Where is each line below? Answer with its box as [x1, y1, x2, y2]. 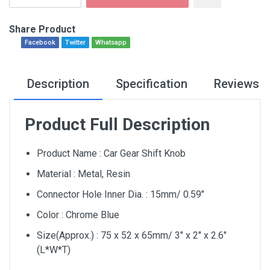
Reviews [214, 77, 259, 91]
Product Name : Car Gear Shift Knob [37, 148, 186, 159]
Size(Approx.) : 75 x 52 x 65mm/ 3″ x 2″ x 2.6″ [37, 230, 227, 241]
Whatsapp [95, 39, 127, 46]
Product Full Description [25, 115, 210, 134]
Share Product [9, 24, 75, 35]
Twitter [65, 39, 86, 46]
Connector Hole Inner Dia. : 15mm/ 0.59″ [37, 189, 204, 200]
